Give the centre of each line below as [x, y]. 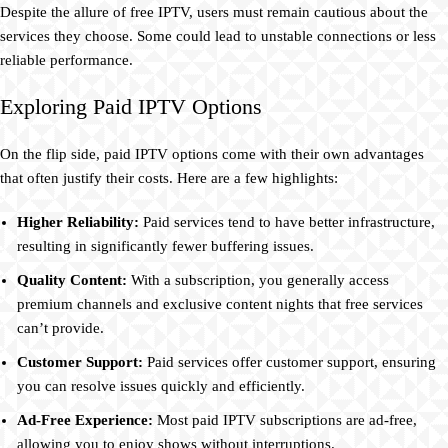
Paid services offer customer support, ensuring [289, 362]
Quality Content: [72, 280]
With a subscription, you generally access [258, 280]
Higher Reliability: [78, 222]
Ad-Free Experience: [85, 420]
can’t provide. [60, 328]
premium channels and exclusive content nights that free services [220, 304]
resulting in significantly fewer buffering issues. [165, 246]
